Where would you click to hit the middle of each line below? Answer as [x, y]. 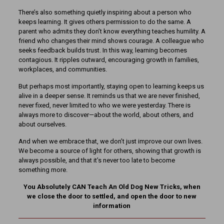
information [112, 206]
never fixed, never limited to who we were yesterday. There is [104, 105]
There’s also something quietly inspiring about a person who [105, 12]
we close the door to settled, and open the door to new [112, 196]
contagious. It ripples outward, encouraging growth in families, [108, 60]
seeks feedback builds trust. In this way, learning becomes [102, 50]
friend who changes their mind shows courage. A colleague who [111, 41]
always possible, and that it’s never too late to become [96, 160]
